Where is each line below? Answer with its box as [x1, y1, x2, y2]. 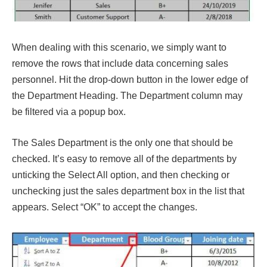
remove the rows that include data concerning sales [12, 58, 228, 69]
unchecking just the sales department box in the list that [12, 185, 244, 196]
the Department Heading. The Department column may [12, 90, 243, 101]
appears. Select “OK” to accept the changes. [12, 201, 197, 212]
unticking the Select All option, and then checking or [12, 169, 229, 180]
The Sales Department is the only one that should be [12, 137, 233, 148]
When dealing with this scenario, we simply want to [12, 42, 226, 52]
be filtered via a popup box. [12, 106, 126, 117]
